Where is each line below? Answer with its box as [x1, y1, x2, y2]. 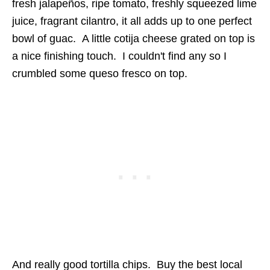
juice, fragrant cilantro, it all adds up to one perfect [12, 15, 252, 27]
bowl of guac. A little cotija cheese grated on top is [12, 33, 255, 45]
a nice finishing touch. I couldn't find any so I [12, 50, 227, 62]
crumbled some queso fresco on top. [12, 67, 187, 80]
